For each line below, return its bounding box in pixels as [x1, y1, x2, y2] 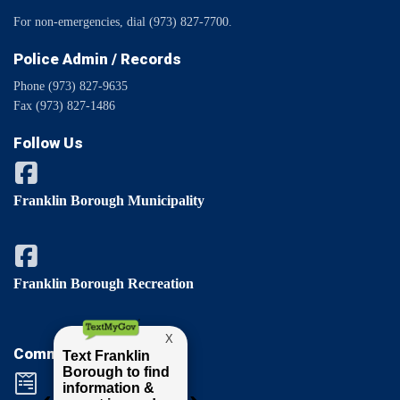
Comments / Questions [13, 345, 180, 362]
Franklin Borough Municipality [13, 193, 204, 208]
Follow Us [13, 134, 83, 152]
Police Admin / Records [13, 50, 181, 68]
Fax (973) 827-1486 [13, 99, 115, 112]
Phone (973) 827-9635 [13, 79, 128, 93]
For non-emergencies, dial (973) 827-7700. [13, 15, 232, 29]
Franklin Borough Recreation [13, 276, 194, 291]
